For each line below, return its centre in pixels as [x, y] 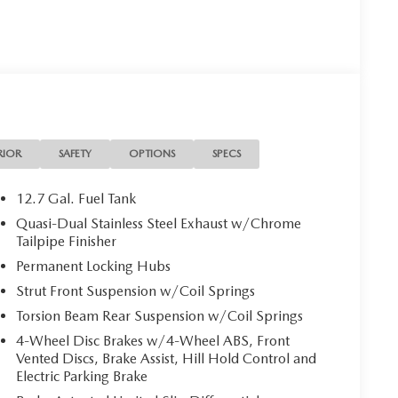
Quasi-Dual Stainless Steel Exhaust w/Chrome [159, 223]
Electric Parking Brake [82, 376]
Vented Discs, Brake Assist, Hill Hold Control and [167, 358]
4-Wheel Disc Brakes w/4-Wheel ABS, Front [153, 340]
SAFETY [76, 153]
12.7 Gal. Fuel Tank [76, 198]
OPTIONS [152, 153]
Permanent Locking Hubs [94, 266]
